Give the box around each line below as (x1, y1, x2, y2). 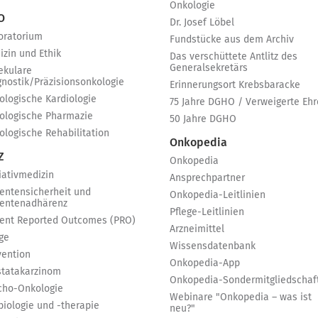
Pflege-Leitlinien (170, 207, 244, 217)
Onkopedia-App (170, 258, 240, 268)
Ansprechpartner (170, 173, 245, 183)
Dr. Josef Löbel (170, 18, 234, 28)
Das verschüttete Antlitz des (170, 52, 297, 62)
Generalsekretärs (170, 63, 248, 73)
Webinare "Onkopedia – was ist (170, 292, 312, 302)
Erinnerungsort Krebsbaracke (170, 80, 300, 90)
